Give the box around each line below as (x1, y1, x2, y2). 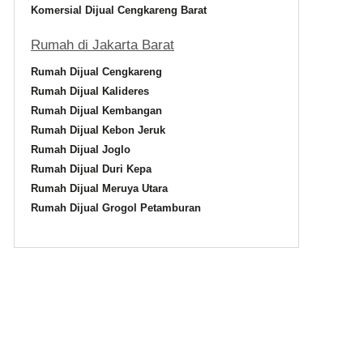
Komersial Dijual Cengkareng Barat (31, 4, 207, 16)
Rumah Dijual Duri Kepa (31, 163, 152, 175)
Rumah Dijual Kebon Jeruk (31, 124, 165, 136)
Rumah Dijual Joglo (31, 143, 130, 156)
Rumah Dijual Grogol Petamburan (31, 202, 201, 214)
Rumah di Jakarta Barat (31, 37, 174, 53)
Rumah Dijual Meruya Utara (31, 182, 168, 194)
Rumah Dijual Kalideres (31, 85, 149, 97)
